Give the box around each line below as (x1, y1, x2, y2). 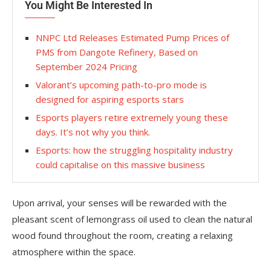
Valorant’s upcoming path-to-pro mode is (36, 79, 207, 91)
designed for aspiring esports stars (36, 93, 184, 105)
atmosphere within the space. (12, 246, 135, 258)
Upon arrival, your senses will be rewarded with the (12, 197, 227, 209)
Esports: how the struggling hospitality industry (36, 144, 233, 156)
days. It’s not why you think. (36, 126, 150, 138)
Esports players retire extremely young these (36, 111, 228, 123)
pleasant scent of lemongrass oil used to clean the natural (12, 213, 252, 225)
